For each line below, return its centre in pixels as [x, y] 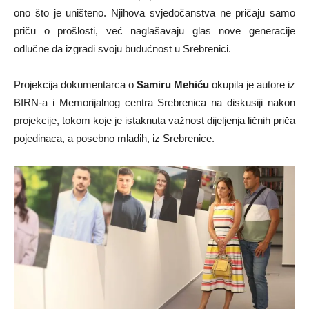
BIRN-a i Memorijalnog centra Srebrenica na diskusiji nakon [154, 102]
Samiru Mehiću [173, 84]
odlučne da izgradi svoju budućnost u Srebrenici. [122, 48]
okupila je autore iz [252, 84]
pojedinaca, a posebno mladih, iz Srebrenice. [114, 138]
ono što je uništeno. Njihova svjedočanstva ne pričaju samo [154, 12]
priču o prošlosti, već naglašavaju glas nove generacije [154, 30]
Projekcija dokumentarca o [75, 84]
